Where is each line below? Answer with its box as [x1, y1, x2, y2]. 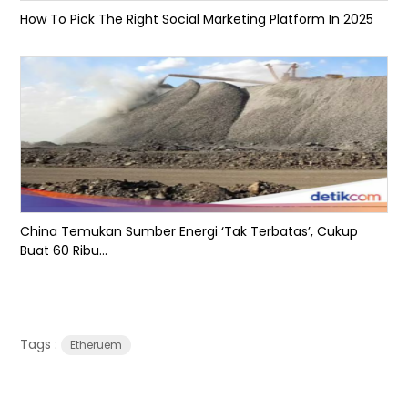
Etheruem [70, 337, 123, 353]
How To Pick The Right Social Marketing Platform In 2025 [20, 10, 374, 29]
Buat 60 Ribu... [20, 241, 108, 260]
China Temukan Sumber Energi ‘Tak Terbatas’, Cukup [20, 222, 359, 241]
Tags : [20, 335, 62, 354]
